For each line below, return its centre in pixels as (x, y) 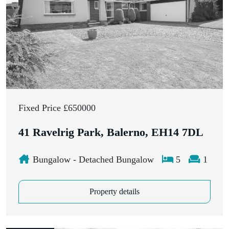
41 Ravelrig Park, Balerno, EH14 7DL (111, 133)
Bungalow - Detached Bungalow (92, 160)
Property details (114, 192)
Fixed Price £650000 (57, 108)
